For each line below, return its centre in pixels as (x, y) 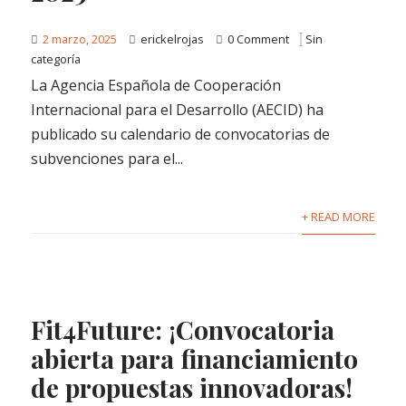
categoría (56, 59)
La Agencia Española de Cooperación (156, 86)
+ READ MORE (338, 217)
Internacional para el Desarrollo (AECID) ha (178, 110)
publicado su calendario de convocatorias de (181, 135)
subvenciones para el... (107, 159)
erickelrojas (173, 39)
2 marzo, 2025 (80, 39)
